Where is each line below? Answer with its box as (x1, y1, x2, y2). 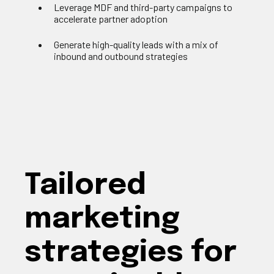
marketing (24, 204, 180, 234)
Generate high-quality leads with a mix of (54, 38, 218, 50)
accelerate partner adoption (54, 13, 168, 25)
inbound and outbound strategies (54, 50, 188, 62)
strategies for (24, 238, 237, 268)
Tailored (24, 171, 146, 201)
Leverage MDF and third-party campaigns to (54, 1, 232, 13)
